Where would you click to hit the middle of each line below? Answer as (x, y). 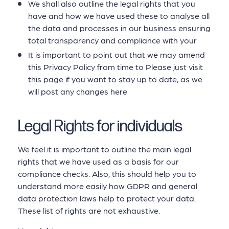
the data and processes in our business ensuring (119, 28)
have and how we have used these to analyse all (119, 16)
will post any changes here (78, 91)
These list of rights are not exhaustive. (89, 210)
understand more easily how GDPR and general (108, 186)
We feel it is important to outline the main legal (105, 149)
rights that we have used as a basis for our (98, 161)
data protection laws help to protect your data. (107, 198)
